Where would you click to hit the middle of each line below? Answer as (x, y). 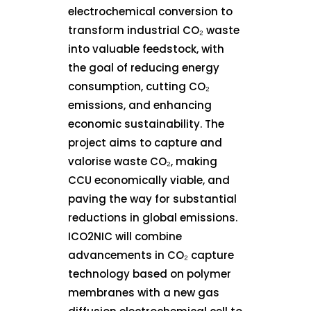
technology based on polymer (150, 274)
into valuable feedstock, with (146, 49)
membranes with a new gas (144, 293)
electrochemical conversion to (151, 12)
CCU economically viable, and (149, 180)
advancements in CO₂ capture (151, 255)
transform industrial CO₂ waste (154, 31)
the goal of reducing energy (144, 68)
